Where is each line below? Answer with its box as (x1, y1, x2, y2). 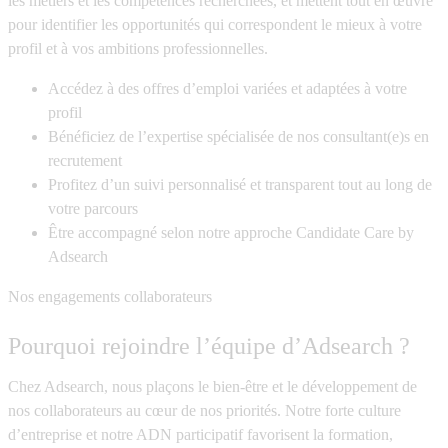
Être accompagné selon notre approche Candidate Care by (48, 224, 414, 242)
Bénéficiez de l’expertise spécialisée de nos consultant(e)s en (48, 128, 429, 146)
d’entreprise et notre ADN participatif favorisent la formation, (8, 426, 393, 444)
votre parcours (48, 200, 138, 218)
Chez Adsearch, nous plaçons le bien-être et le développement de (8, 378, 417, 396)
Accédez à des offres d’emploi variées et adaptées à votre (48, 80, 407, 98)
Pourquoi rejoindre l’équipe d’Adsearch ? (8, 333, 410, 360)
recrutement (48, 152, 122, 170)
